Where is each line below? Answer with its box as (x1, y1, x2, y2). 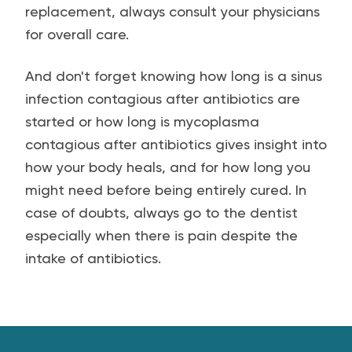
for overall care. (25, 26, 129, 42)
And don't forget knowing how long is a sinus (25, 68, 322, 84)
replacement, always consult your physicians (25, 3, 320, 20)
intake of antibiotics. (25, 250, 161, 266)
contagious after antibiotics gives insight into (25, 136, 327, 152)
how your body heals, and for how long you (25, 159, 310, 175)
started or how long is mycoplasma (25, 113, 259, 130)
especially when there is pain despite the (25, 227, 298, 244)
